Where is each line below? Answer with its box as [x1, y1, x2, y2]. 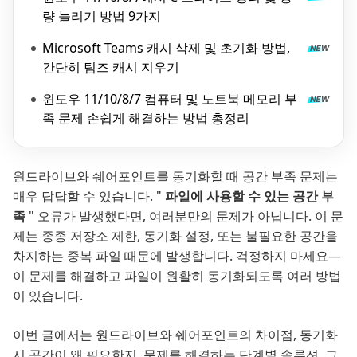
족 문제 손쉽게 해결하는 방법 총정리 [42, 109, 249, 127]
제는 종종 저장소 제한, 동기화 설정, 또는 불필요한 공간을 [13, 227, 338, 245]
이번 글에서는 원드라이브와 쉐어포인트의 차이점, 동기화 [13, 326, 338, 343]
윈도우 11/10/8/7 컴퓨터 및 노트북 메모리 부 [42, 90, 297, 108]
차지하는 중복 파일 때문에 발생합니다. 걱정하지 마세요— [13, 247, 341, 265]
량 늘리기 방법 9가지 [42, 7, 161, 25]
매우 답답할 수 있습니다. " [13, 187, 165, 205]
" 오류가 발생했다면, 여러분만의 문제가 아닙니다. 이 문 [29, 207, 343, 225]
